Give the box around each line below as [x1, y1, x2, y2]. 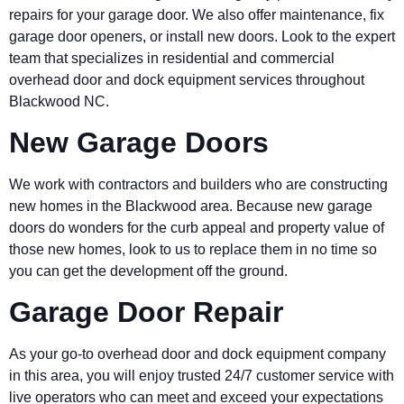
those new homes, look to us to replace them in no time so [9, 241, 377, 257]
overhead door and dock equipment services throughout [9, 71, 364, 87]
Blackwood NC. [9, 93, 113, 109]
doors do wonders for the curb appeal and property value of [9, 219, 384, 235]
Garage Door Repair [9, 296, 283, 329]
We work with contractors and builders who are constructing [9, 176, 388, 192]
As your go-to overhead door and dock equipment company [9, 346, 386, 363]
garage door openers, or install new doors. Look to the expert [9, 28, 395, 44]
